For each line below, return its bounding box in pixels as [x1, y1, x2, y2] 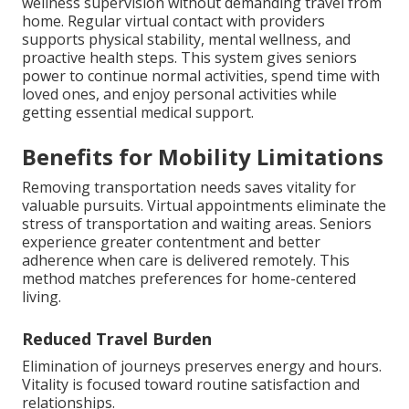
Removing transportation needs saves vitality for [22, 177, 356, 198]
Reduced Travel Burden [22, 328, 212, 351]
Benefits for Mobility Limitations [22, 142, 383, 173]
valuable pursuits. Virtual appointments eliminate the [22, 195, 386, 216]
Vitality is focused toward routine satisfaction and [22, 374, 360, 395]
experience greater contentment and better [22, 232, 320, 253]
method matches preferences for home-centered [22, 268, 356, 289]
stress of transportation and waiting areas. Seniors [22, 214, 372, 235]
